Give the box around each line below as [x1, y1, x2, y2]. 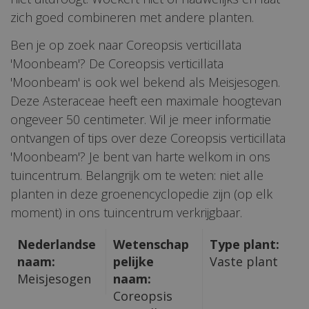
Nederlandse [17, 235, 96, 252]
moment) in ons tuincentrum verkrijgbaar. [10, 203, 242, 221]
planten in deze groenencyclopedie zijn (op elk [10, 185, 272, 202]
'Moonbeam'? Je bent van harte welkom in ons [10, 148, 270, 165]
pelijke [113, 252, 154, 270]
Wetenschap [113, 235, 190, 252]
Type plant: [209, 235, 279, 252]
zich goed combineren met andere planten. [10, 9, 254, 26]
